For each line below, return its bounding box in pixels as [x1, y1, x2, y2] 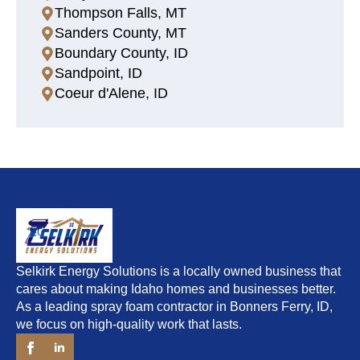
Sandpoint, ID [55, 65, 142, 82]
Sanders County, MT [55, 25, 186, 42]
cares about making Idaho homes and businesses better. [16, 282, 336, 297]
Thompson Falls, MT [55, 5, 186, 22]
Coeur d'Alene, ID [55, 85, 168, 102]
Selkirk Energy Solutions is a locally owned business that [16, 264, 341, 279]
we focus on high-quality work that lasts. [16, 317, 242, 332]
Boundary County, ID [55, 45, 188, 62]
